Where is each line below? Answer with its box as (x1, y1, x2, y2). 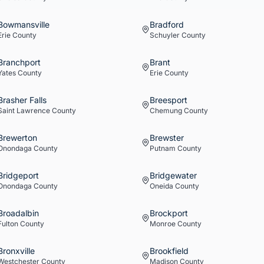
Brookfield (150, 246, 189, 256)
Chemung (150, 106, 182, 115)
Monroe (150, 219, 176, 228)
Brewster (150, 133, 184, 143)
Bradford (150, 19, 184, 29)
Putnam (150, 144, 176, 153)
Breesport (150, 95, 187, 105)
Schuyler (150, 31, 180, 39)
